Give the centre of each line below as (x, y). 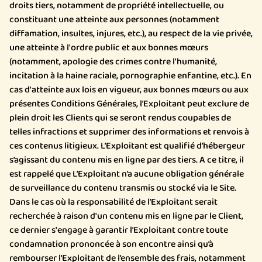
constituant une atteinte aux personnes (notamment (114, 20)
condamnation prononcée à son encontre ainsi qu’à (111, 244)
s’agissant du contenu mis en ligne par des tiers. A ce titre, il (127, 160)
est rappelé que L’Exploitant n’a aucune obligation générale (127, 174)
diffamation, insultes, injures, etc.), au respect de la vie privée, (131, 34)
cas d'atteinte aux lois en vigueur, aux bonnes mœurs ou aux (129, 90)
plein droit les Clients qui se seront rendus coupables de (120, 118)
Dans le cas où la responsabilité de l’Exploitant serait (113, 202)
